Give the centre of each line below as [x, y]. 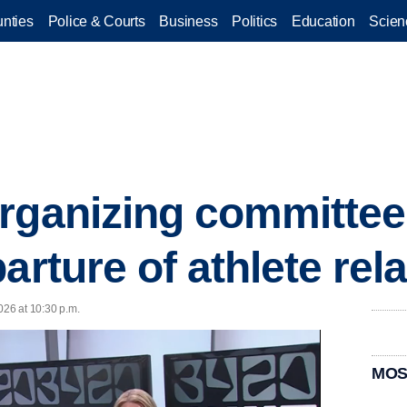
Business [189, 21]
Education [323, 21]
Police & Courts [96, 21]
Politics [254, 21]
